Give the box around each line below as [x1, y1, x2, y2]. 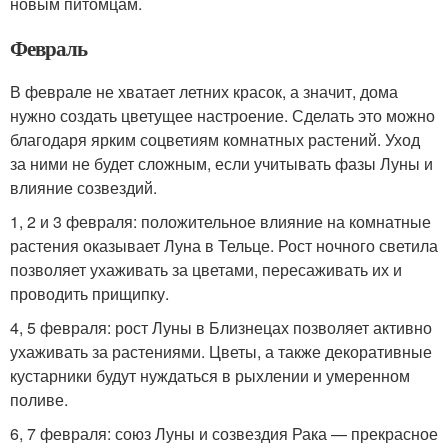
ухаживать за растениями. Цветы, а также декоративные [10, 339, 432, 363]
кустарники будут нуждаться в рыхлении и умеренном [10, 363, 410, 387]
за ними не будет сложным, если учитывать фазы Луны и [10, 151, 433, 175]
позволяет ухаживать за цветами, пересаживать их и [10, 257, 402, 281]
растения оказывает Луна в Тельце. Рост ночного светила [10, 233, 438, 257]
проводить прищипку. [10, 281, 169, 305]
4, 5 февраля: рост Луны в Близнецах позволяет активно [10, 315, 432, 339]
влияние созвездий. [10, 175, 157, 199]
